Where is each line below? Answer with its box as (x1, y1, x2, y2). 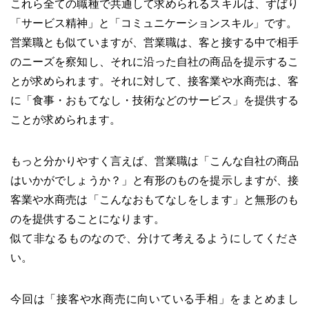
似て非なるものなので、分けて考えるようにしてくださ (10, 232, 299, 245)
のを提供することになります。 (10, 213, 165, 226)
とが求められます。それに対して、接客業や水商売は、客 (10, 75, 299, 88)
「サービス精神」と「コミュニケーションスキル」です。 (10, 17, 297, 30)
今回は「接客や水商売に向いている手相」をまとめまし (10, 293, 299, 306)
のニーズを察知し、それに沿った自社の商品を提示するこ (10, 56, 299, 68)
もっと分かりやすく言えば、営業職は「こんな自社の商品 (10, 155, 299, 168)
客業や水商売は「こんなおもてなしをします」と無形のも (10, 194, 299, 206)
